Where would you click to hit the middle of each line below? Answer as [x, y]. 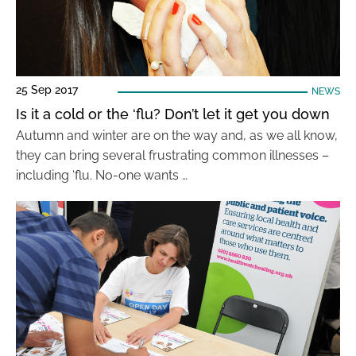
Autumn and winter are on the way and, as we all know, [177, 135]
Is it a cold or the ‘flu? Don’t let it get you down [173, 114]
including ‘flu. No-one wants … [102, 175]
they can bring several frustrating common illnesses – [172, 155]
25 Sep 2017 [47, 90]
